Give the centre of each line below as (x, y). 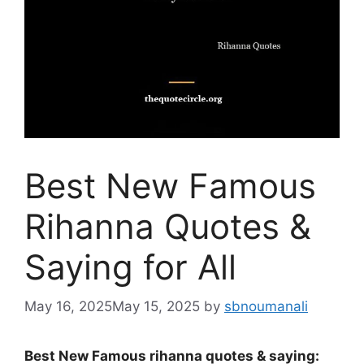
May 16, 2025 (68, 307)
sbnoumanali (266, 307)
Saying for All (130, 266)
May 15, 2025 (156, 307)
